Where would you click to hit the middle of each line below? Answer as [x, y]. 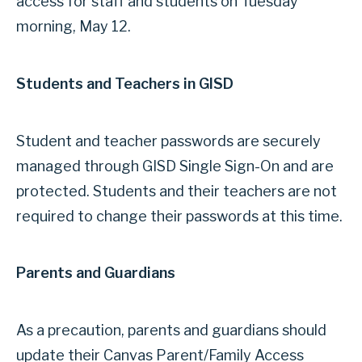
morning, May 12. [75, 27]
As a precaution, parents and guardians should [171, 330]
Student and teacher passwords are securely [168, 141]
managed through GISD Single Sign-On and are [175, 166]
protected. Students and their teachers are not [177, 191]
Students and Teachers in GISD [125, 83]
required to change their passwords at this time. [179, 216]
